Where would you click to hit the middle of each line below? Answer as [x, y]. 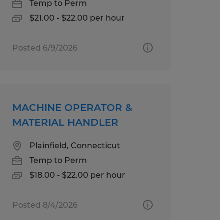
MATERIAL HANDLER [65, 122]
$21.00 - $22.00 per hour [77, 18]
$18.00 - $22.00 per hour [77, 175]
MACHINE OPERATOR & [72, 107]
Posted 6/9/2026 [45, 48]
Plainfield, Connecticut [75, 145]
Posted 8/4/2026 [45, 205]
